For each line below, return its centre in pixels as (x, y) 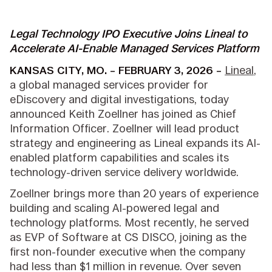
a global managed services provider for (109, 84)
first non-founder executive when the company (128, 252)
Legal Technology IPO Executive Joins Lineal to (129, 34)
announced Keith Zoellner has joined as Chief (123, 114)
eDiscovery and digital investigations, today (120, 99)
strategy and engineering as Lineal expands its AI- (135, 143)
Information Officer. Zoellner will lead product (125, 128)
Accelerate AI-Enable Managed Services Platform (135, 49)
